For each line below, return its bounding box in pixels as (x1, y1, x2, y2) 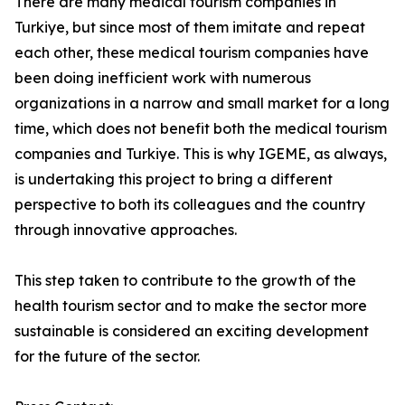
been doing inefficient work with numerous (14, 69, 311, 88)
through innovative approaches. (14, 221, 237, 240)
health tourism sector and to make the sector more (14, 297, 367, 316)
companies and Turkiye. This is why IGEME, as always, (14, 145, 387, 164)
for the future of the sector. (14, 347, 200, 366)
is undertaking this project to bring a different (14, 170, 333, 189)
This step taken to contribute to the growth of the (14, 271, 356, 290)
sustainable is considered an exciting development (14, 322, 369, 341)
